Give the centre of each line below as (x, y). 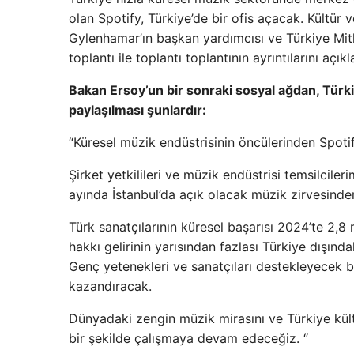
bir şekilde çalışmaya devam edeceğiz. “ (188, 339)
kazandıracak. (110, 286)
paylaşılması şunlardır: (137, 110)
